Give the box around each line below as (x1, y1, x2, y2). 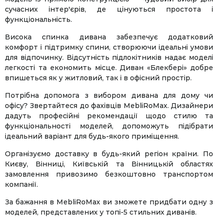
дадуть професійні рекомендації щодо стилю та (5, 111, 213, 120)
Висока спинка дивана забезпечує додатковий (5, 32, 213, 41)
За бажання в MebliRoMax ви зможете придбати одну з (5, 197, 213, 206)
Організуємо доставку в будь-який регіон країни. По (5, 149, 213, 158)
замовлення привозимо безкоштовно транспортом (5, 169, 213, 179)
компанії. (5, 180, 38, 189)
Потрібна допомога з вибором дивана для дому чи (5, 91, 213, 100)
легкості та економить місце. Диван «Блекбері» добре (5, 63, 213, 72)
